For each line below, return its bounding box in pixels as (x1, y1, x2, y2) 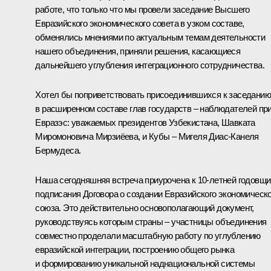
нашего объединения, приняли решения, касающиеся (35, 46, 241, 57)
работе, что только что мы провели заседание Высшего (35, 4, 250, 15)
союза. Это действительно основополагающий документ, (35, 203, 254, 214)
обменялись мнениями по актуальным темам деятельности (35, 32, 266, 43)
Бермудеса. (35, 145, 81, 156)
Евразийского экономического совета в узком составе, (35, 18, 244, 29)
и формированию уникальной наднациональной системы (35, 258, 255, 269)
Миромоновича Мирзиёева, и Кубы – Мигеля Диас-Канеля (35, 131, 259, 142)
